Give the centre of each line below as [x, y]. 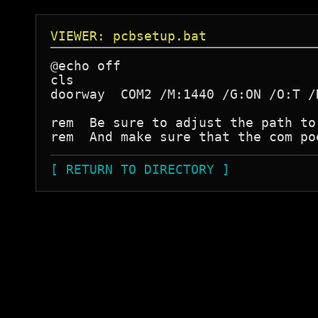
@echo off [86, 66]
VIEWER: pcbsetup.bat [128, 36]
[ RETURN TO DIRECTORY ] [140, 169]
